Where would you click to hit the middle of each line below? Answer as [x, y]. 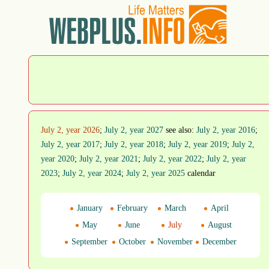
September [88, 242]
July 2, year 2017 [70, 144]
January [88, 208]
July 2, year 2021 [109, 159]
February [131, 208]
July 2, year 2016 [226, 130]
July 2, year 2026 [70, 130]
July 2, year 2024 [92, 173]
